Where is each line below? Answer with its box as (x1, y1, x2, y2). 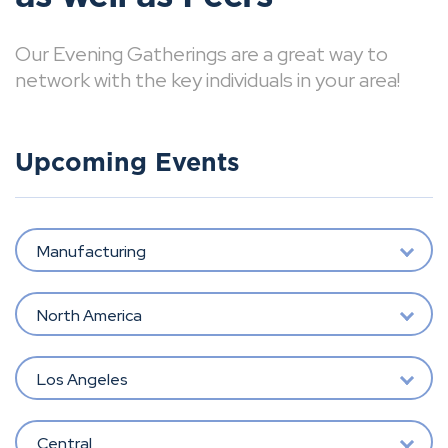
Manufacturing (36, 240, 146, 262)
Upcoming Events (15, 151, 240, 176)
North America (36, 304, 142, 326)
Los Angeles (36, 368, 128, 390)
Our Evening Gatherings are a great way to (15, 41, 388, 67)
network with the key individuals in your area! (15, 67, 400, 93)
